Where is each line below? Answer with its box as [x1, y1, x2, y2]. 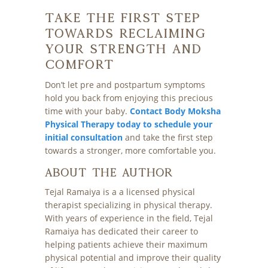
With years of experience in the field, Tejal [44, 212, 213, 224]
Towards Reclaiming [44, 26, 206, 41]
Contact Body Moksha [129, 105, 221, 117]
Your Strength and [44, 42, 202, 56]
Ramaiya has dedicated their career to [44, 226, 198, 237]
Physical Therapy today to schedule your [44, 118, 212, 130]
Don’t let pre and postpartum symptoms [44, 79, 205, 91]
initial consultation [44, 132, 123, 144]
